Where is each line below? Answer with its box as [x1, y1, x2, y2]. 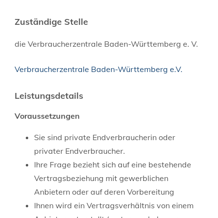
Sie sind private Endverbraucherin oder [34, 132, 175, 142]
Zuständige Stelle [15, 16, 88, 27]
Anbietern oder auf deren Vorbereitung [34, 186, 174, 197]
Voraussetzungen [15, 110, 80, 121]
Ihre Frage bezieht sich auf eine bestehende [34, 159, 191, 169]
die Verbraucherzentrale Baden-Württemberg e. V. [15, 38, 198, 49]
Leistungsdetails [15, 90, 83, 101]
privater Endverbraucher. [34, 145, 125, 156]
